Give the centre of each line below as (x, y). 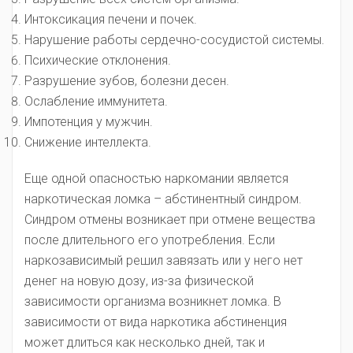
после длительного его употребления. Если (150, 240)
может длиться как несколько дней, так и (145, 342)
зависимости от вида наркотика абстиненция (156, 322)
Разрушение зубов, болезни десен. (127, 81)
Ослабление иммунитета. (96, 101)
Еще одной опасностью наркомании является (156, 178)
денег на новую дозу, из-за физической (139, 281)
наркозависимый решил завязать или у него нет (163, 260)
